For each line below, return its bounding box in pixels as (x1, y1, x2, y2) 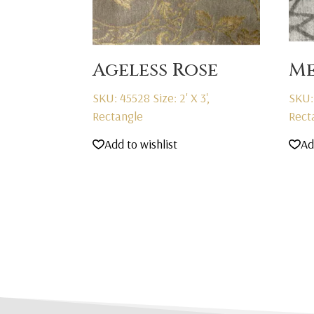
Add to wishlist (104, 136, 177, 153)
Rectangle (93, 107, 143, 124)
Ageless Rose (93, 57, 218, 83)
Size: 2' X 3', (153, 89, 210, 106)
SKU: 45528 (93, 89, 153, 106)
